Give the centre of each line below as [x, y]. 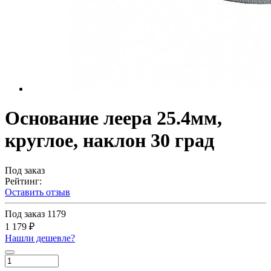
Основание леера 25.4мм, [113, 118]
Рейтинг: [23, 181]
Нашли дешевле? [40, 238]
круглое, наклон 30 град [109, 141]
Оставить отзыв [38, 192]
